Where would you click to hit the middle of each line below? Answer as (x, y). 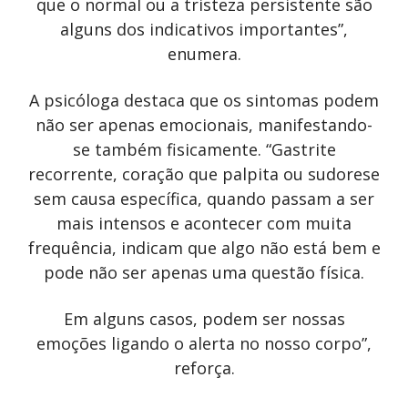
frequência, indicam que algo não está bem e (204, 247)
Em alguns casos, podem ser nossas (204, 318)
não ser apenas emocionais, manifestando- (204, 124)
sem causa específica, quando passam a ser (204, 198)
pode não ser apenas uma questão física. (204, 272)
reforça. (204, 367)
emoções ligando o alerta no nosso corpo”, (204, 343)
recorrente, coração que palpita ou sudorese (204, 173)
